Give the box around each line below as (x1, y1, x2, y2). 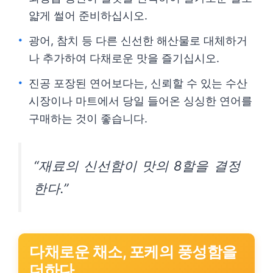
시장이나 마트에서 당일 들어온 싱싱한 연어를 (29, 94, 252, 107)
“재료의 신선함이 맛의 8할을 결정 (34, 158, 241, 174)
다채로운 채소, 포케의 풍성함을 (29, 243, 237, 261)
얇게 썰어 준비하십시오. (29, 9, 147, 22)
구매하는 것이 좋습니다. (29, 112, 147, 125)
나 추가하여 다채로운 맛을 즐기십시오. (29, 52, 219, 65)
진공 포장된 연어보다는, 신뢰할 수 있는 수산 (29, 77, 247, 90)
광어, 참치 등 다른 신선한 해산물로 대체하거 (29, 34, 247, 47)
